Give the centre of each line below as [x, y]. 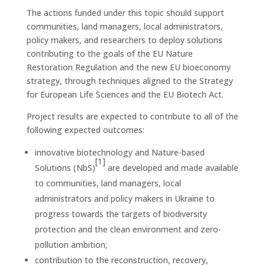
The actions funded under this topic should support [125, 13]
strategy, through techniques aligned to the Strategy [130, 81]
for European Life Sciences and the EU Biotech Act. [125, 94]
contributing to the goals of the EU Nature [109, 54]
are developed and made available [172, 168]
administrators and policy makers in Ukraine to [125, 198]
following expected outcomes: [85, 130]
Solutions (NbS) [65, 168]
